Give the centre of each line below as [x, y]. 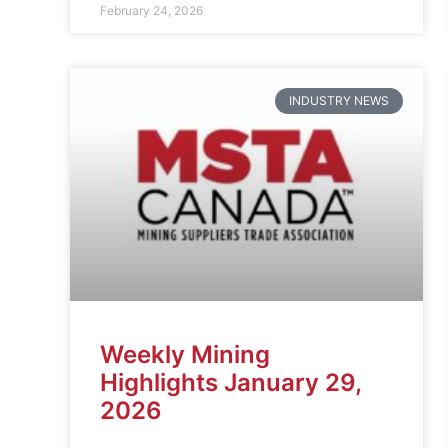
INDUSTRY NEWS [338, 101]
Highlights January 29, [230, 383]
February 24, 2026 [151, 11]
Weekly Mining [185, 355]
